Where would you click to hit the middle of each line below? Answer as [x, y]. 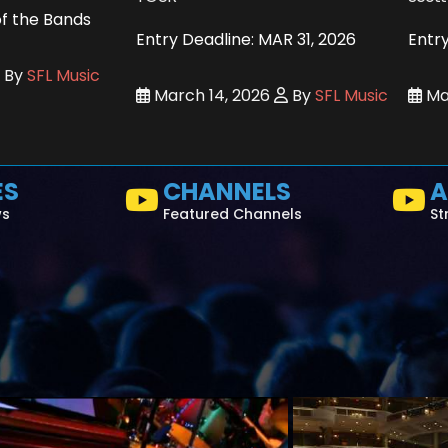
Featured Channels [233, 213]
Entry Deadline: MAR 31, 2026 [246, 39]
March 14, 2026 [210, 95]
